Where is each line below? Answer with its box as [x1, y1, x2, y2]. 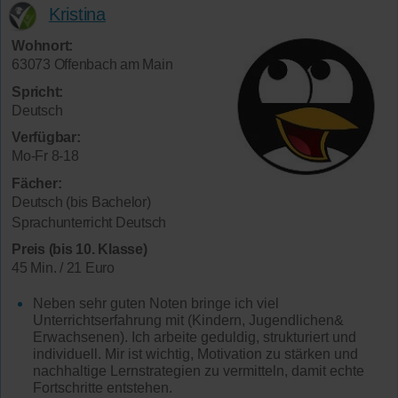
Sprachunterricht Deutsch [12, 214, 166, 230]
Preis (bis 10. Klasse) [12, 242, 147, 258]
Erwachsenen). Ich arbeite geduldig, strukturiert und [32, 329, 356, 345]
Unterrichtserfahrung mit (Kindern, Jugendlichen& [32, 312, 344, 328]
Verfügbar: [12, 130, 81, 146]
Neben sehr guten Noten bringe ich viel [32, 295, 279, 311]
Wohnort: [12, 38, 73, 54]
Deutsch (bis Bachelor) [12, 194, 151, 210]
